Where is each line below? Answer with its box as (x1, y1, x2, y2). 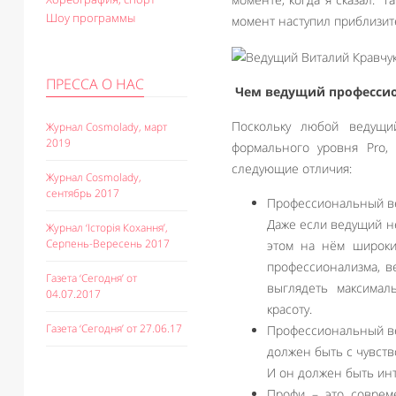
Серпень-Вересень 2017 (46, 236, 170, 251)
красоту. (267, 300, 312, 317)
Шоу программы (46, 10, 135, 26)
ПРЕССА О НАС (46, 74, 144, 94)
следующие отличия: (232, 159, 352, 177)
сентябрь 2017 (46, 186, 119, 201)
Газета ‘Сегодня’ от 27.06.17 (46, 321, 182, 336)
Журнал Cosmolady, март (46, 119, 167, 134)
